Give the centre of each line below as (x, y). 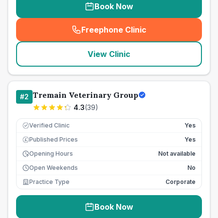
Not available (177, 154)
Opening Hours (51, 154)
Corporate (181, 182)
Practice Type (49, 182)
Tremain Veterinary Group (85, 95)
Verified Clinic (49, 125)
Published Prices (54, 139)
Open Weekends (54, 168)
